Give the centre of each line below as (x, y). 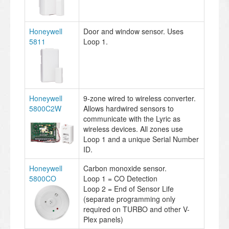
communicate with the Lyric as (132, 118)
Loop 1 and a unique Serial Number (141, 139)
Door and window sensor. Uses (133, 31)
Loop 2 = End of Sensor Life (129, 188)
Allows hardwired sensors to (129, 108)
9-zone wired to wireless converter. (140, 98)
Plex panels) (103, 219)
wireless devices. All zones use (133, 129)
